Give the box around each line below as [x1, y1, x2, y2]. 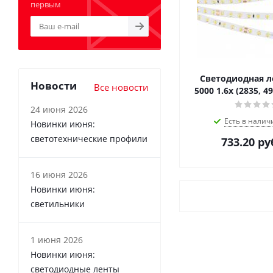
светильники [30, 198, 85, 210]
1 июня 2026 [30, 234, 83, 246]
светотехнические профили [30, 133, 147, 144]
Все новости [94, 81, 149, 93]
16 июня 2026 [30, 169, 88, 180]
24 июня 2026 [30, 104, 88, 115]
